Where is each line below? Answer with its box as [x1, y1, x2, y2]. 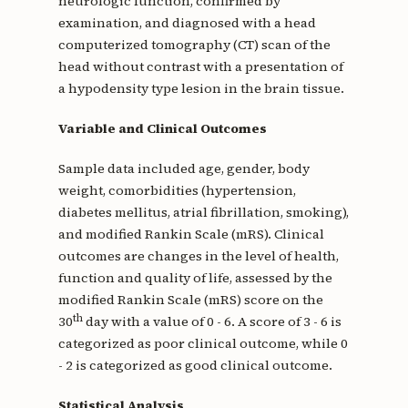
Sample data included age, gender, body [57, 159, 310, 178]
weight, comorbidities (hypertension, [57, 181, 296, 200]
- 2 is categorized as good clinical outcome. [57, 356, 332, 375]
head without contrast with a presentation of [57, 57, 343, 76]
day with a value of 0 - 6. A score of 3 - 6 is [82, 312, 342, 331]
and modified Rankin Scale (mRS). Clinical [57, 225, 324, 244]
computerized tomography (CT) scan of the [57, 36, 331, 55]
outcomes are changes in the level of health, [57, 247, 339, 266]
